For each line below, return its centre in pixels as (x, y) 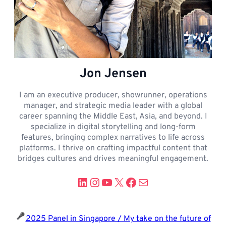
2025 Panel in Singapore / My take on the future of (118, 219)
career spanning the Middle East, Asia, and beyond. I (113, 116)
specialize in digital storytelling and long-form (113, 127)
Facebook (150, 182)
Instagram (116, 182)
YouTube (124, 182)
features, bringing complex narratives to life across (113, 137)
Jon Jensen (113, 74)
